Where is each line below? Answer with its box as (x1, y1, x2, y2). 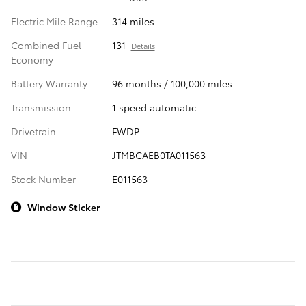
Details (130, 40, 155, 52)
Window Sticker (27, 200, 100, 214)
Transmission (11, 100, 71, 115)
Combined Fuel (11, 38, 81, 53)
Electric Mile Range (11, 14, 98, 29)
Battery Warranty (11, 76, 87, 91)
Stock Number (11, 172, 76, 186)
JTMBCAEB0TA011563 (111, 148, 206, 163)
